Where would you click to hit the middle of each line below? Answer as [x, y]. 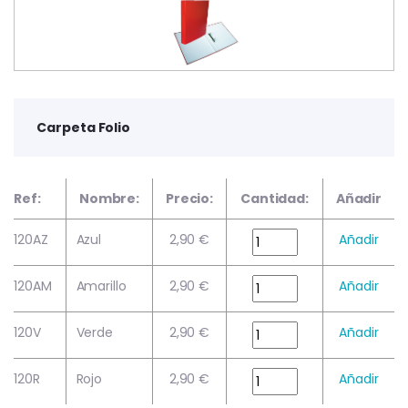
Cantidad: [275, 199]
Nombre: [109, 199]
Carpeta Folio [84, 128]
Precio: [189, 199]
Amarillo [102, 286]
